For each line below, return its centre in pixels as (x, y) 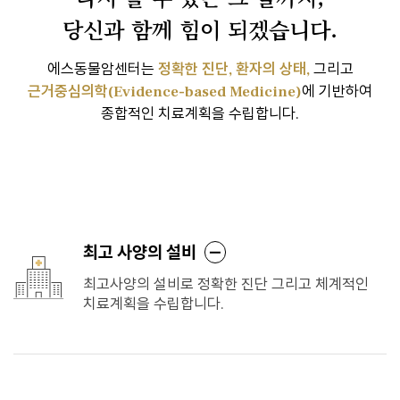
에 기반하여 (337, 92)
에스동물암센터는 (102, 70)
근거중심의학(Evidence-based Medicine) (165, 92)
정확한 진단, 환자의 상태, (233, 70)
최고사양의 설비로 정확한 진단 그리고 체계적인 (226, 284)
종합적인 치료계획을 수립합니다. (200, 115)
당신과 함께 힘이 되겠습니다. (200, 29)
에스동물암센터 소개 (187, 167)
